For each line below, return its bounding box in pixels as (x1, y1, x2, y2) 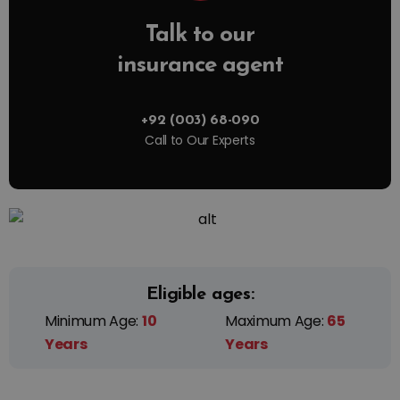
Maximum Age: (225, 310, 328, 331)
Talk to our (146, 23, 254, 47)
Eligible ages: (146, 285, 254, 304)
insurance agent (116, 54, 284, 78)
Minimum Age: (45, 310, 142, 331)
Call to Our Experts (145, 131, 255, 149)
